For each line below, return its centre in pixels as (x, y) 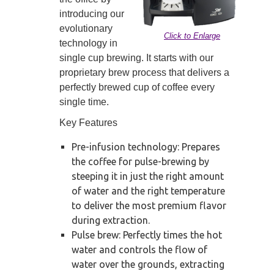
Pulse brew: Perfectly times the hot (147, 235)
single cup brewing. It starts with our (136, 58)
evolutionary (86, 29)
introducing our (92, 14)
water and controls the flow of (139, 250)
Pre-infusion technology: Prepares (146, 147)
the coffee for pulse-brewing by (140, 162)
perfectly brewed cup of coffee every (137, 87)
